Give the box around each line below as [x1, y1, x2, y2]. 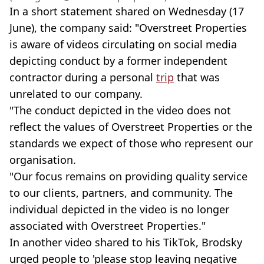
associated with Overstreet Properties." [9, 218, 206, 233]
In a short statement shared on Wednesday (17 [9, 4, 244, 18]
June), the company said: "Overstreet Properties [9, 20, 247, 35]
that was [174, 70, 220, 84]
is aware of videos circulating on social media [9, 37, 237, 51]
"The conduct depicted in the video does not [9, 103, 231, 117]
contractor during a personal [9, 70, 156, 84]
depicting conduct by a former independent [9, 53, 227, 68]
